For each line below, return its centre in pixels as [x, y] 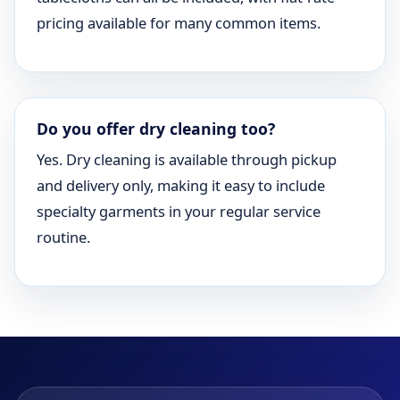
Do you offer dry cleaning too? [156, 129]
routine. [63, 237]
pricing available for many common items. [179, 23]
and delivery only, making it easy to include [181, 185]
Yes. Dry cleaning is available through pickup [187, 159]
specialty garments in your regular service [179, 211]
